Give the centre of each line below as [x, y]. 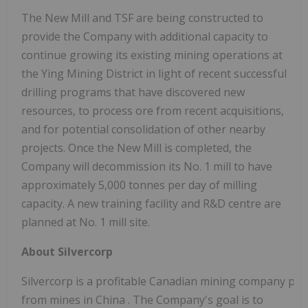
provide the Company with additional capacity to [145, 36]
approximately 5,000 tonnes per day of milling [139, 185]
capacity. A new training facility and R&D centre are [151, 203]
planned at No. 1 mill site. [86, 222]
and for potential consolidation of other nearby [143, 129]
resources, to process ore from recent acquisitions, [153, 110]
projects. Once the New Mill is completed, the [136, 147]
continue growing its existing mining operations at [152, 55]
